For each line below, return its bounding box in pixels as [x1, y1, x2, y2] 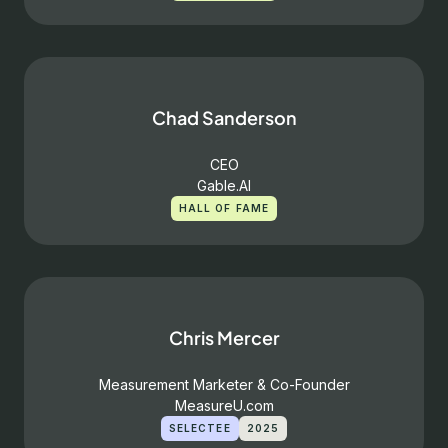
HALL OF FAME [178, 202, 270, 214]
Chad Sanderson [151, 106, 297, 129]
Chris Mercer [168, 326, 280, 349]
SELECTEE [168, 422, 231, 434]
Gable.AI [197, 177, 251, 194]
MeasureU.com [174, 397, 274, 414]
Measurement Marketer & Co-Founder [98, 376, 350, 393]
